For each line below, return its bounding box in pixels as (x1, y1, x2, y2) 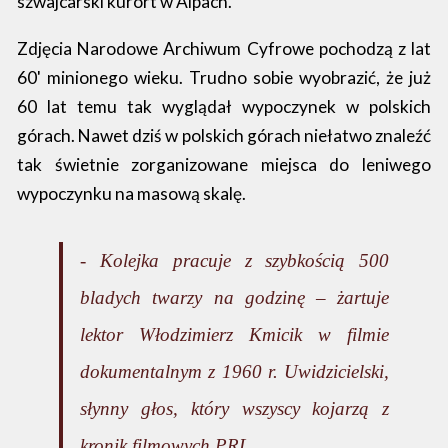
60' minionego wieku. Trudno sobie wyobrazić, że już (17, 66, 431, 88)
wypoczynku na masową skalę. (17, 182, 247, 204)
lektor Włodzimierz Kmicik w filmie (79, 324, 390, 346)
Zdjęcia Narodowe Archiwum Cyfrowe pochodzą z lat (17, 37, 431, 59)
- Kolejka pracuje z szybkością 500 (79, 250, 390, 272)
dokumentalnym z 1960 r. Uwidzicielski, (79, 361, 390, 383)
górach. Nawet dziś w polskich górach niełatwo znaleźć (17, 124, 431, 146)
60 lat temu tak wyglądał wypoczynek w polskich (17, 95, 431, 117)
